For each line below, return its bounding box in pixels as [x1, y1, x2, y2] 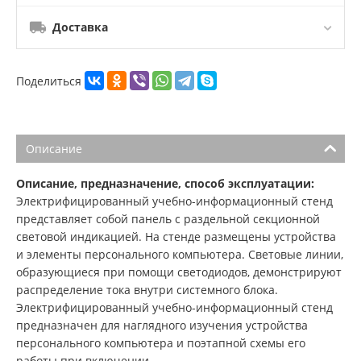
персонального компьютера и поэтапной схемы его [16, 335, 305, 351]
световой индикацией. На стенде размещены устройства [16, 229, 336, 245]
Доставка [52, 19, 108, 35]
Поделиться [16, 73, 85, 89]
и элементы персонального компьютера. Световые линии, [16, 247, 343, 263]
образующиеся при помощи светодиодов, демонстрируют [16, 264, 342, 280]
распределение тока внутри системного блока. [16, 282, 278, 298]
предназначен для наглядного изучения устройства [16, 317, 308, 334]
